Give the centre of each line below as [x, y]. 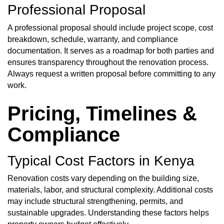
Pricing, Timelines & [102, 113]
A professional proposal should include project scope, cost [110, 27]
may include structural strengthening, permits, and [95, 201]
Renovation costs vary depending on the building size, [103, 178]
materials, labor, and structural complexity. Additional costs [110, 190]
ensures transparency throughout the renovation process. [108, 62]
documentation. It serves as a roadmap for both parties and [111, 50]
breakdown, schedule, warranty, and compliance [93, 39]
